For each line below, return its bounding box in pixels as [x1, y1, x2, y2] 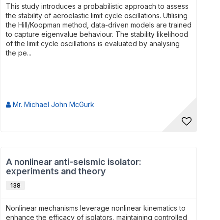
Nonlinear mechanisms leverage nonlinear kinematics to [6, 204, 186, 212]
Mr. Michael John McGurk [11, 100, 94, 109]
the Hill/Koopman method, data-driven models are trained [6, 21, 192, 29]
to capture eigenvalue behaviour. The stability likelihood [6, 30, 188, 38]
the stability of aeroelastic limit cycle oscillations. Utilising [6, 11, 188, 20]
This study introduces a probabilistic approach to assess [6, 2, 189, 10]
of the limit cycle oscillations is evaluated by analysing [6, 39, 180, 48]
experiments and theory [6, 166, 106, 176]
